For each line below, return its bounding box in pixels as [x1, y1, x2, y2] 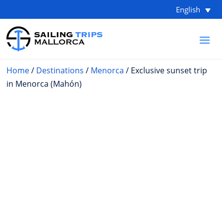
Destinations [36, 65, 84, 76]
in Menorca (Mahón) [6, 78, 82, 90]
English [175, 4, 200, 15]
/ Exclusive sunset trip [124, 65, 208, 76]
